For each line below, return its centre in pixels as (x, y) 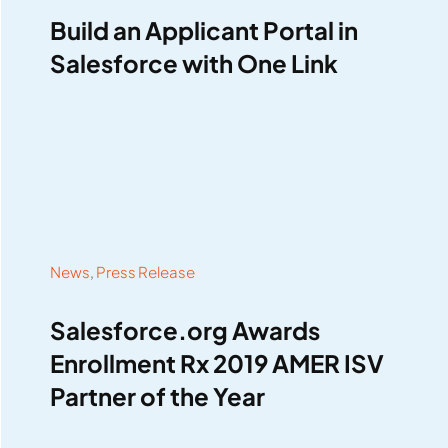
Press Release (145, 272)
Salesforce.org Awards (184, 330)
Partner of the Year (157, 396)
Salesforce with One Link (193, 63)
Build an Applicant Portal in (203, 30)
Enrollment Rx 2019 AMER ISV (216, 363)
